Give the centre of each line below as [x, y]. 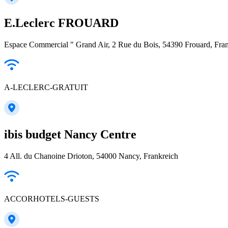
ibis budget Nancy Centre [70, 135]
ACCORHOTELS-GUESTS [52, 199]
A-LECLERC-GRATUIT [46, 88]
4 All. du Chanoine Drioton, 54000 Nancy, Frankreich [91, 156]
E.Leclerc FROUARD [61, 23]
